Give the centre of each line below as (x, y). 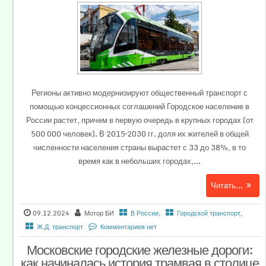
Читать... (227, 186)
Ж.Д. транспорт (60, 227)
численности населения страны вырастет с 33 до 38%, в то (140, 148)
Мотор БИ (99, 213)
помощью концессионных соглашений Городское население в (140, 107)
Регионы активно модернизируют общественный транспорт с (140, 93)
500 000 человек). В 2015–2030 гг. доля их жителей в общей (140, 134)
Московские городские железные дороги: (140, 250)
